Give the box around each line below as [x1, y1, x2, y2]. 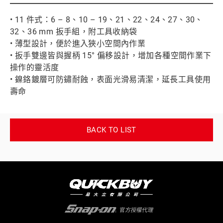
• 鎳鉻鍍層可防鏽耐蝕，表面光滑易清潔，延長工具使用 [10, 75, 211, 85]
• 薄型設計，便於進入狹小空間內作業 [10, 39, 146, 49]
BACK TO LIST [87, 125, 136, 135]
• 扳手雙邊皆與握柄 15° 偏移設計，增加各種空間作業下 [10, 51, 212, 61]
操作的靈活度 [10, 63, 59, 73]
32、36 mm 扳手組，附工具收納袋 [10, 27, 137, 37]
